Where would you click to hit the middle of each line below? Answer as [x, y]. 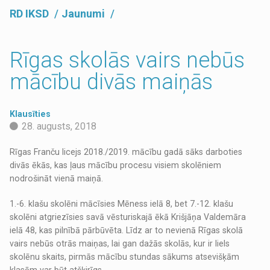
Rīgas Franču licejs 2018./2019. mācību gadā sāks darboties [126, 152]
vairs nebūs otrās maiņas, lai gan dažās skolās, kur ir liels [120, 244]
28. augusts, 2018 [59, 127]
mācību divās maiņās [111, 82]
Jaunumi [85, 14]
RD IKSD [31, 14]
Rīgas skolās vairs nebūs [127, 61]
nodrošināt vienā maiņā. [57, 179]
